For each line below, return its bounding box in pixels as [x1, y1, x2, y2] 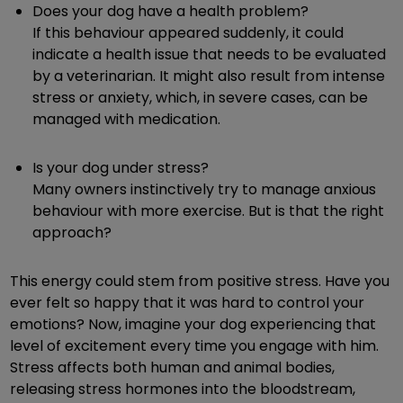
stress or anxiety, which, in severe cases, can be [32, 86, 368, 108]
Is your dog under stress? [32, 157, 209, 178]
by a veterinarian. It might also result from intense [32, 65, 385, 86]
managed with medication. [32, 108, 220, 130]
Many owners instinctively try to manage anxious [32, 178, 376, 200]
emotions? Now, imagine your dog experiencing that [10, 313, 376, 335]
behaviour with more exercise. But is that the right [32, 200, 384, 221]
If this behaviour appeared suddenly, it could [32, 22, 344, 43]
